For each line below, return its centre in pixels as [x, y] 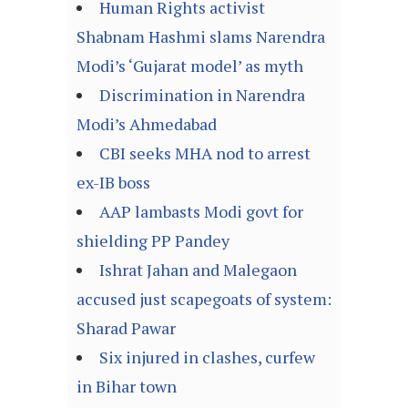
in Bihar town [127, 387]
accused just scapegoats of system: [204, 299]
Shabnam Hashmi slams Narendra [201, 37]
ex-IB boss [113, 183]
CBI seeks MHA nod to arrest [205, 153]
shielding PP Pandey [153, 241]
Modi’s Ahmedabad [147, 124]
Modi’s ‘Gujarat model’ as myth [190, 66]
